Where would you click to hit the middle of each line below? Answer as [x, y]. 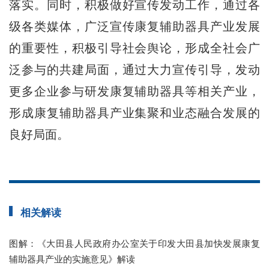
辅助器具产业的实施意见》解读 [72, 259]
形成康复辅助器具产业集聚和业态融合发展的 [134, 113]
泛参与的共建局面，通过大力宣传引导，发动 [134, 70]
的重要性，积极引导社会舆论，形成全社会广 [134, 48]
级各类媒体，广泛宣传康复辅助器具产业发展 [134, 27]
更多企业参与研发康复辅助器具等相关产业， [134, 92]
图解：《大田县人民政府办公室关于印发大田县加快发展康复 [134, 243]
